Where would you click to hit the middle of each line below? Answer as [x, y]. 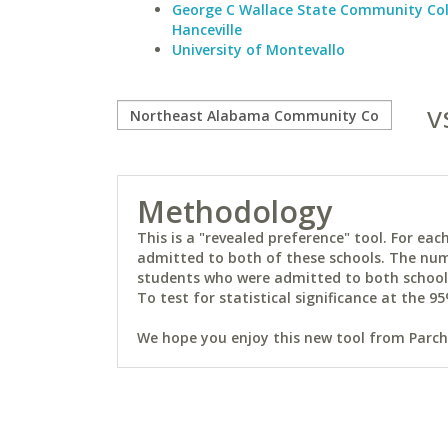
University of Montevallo [258, 49]
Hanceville [207, 29]
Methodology [234, 211]
